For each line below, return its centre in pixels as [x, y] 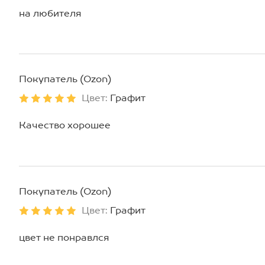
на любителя [50, 13]
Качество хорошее [65, 125]
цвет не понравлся [64, 237]
